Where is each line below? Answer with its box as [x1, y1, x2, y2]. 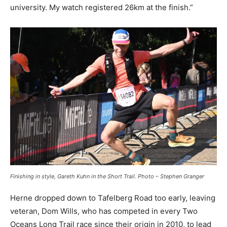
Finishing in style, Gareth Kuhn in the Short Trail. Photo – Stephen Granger [10, 172, 204, 180]
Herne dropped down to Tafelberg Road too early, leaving [10, 193, 215, 203]
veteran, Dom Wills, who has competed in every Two [10, 206, 198, 216]
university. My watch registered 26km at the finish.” [10, 2, 193, 12]
